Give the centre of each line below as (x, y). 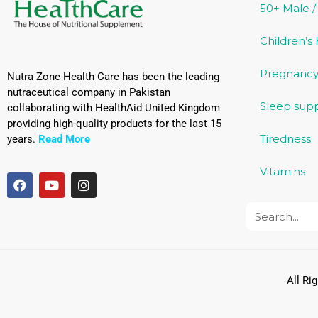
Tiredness (285, 139)
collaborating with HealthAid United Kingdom (114, 108)
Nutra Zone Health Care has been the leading (113, 76)
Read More (64, 139)
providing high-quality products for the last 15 (114, 123)
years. (23, 139)
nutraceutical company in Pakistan (89, 92)
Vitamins (283, 172)
